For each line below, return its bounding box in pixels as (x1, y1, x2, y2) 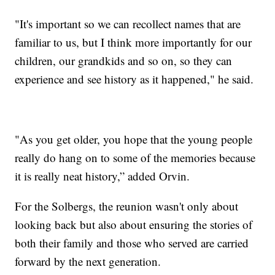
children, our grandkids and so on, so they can (15, 52, 233, 68)
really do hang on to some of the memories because (15, 149, 256, 165)
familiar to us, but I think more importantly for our (15, 34, 252, 50)
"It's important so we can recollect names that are (15, 15, 241, 31)
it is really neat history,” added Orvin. (15, 168, 190, 184)
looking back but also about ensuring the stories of (15, 216, 253, 232)
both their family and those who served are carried (15, 234, 249, 250)
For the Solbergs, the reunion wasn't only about (15, 198, 239, 214)
